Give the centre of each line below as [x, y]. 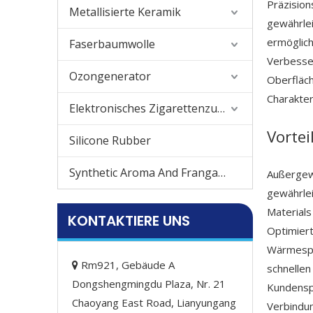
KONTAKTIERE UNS [129, 221]
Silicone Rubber [110, 140]
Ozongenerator [110, 76]
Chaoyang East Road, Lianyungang [154, 303]
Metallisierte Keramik [125, 12]
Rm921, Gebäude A [126, 265]
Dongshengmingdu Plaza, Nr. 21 [149, 284]
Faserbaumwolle [112, 44]
